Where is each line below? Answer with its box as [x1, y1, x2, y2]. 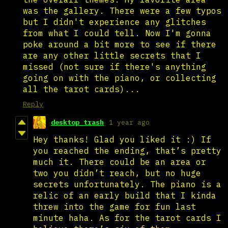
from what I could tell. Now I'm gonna [23, 27, 211, 38]
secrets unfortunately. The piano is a [33, 179, 221, 189]
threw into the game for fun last [33, 201, 196, 212]
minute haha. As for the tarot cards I [33, 212, 221, 223]
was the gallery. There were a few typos [23, 5, 221, 16]
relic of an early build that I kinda [33, 190, 216, 201]
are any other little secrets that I [23, 50, 201, 61]
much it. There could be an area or [33, 156, 206, 167]
